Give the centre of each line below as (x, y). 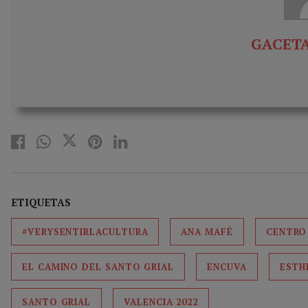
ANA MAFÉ (207, 232)
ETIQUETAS (41, 202)
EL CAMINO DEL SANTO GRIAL (98, 267)
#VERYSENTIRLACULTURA (85, 232)
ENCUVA (227, 267)
